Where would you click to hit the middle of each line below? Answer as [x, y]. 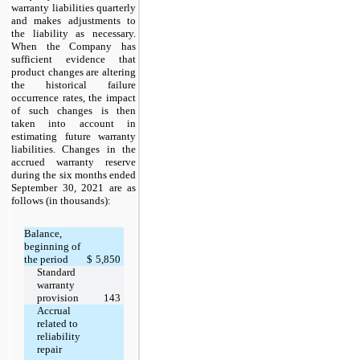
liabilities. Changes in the [74, 149]
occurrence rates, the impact [74, 98]
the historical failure [74, 85]
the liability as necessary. [74, 34]
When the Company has [74, 47]
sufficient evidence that [74, 59]
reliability [58, 337]
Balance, [43, 234]
